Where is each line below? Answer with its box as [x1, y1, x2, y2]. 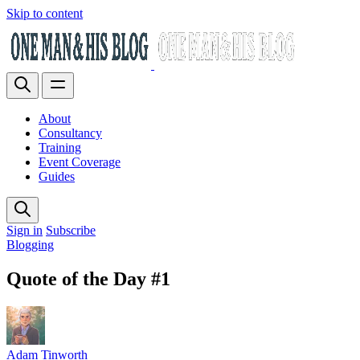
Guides [39, 170, 75, 183]
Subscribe [46, 223, 96, 237]
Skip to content [6, 6, 83, 20]
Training [39, 141, 81, 154]
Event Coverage [39, 155, 121, 169]
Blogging [6, 238, 54, 252]
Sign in [6, 223, 43, 237]
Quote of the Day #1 [6, 268, 170, 289]
